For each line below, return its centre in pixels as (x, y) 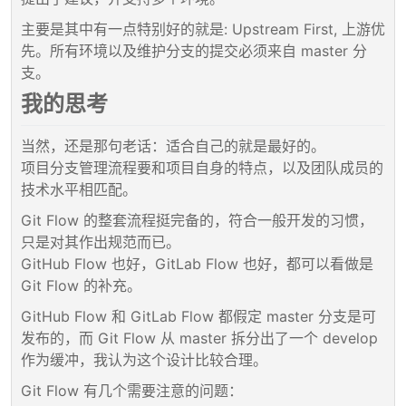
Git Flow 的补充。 (81, 285)
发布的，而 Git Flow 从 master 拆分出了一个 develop (199, 338)
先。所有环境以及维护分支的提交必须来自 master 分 (194, 51)
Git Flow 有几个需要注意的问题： (132, 390)
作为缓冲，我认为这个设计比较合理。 (144, 359)
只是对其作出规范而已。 (101, 242)
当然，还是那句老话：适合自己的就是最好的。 (173, 145)
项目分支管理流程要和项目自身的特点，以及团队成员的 (202, 167)
